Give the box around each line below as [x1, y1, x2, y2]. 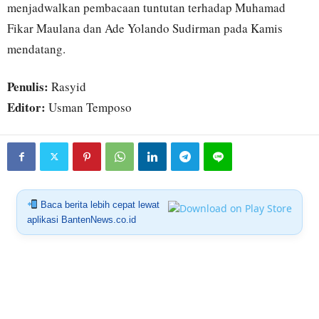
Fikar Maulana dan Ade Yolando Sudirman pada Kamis [7, 20, 283, 37]
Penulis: [7, 78, 48, 96]
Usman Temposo [46, 99, 132, 116]
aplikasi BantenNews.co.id [26, 214, 136, 226]
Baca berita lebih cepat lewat [37, 199, 159, 211]
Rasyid [48, 78, 86, 95]
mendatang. [7, 41, 66, 58]
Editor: [7, 98, 46, 117]
